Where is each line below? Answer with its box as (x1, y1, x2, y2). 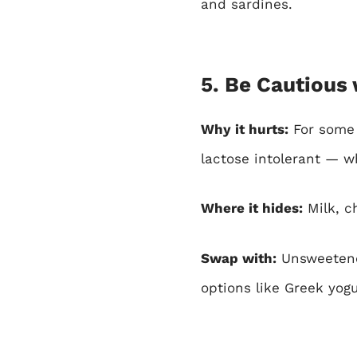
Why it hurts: (201, 120, 288, 137)
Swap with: (201, 249, 277, 266)
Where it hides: (201, 200, 303, 217)
